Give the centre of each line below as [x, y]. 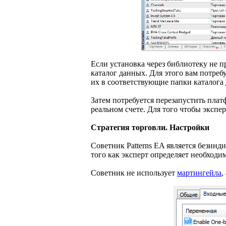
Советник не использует [134, 173]
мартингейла [199, 173]
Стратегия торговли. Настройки [150, 128]
